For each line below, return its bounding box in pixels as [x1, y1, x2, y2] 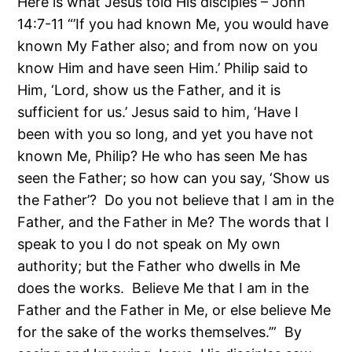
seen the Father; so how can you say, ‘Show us [17, 170, 330, 187]
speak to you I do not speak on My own [17, 236, 281, 253]
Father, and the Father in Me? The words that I [17, 214, 330, 231]
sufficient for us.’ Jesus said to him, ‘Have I [17, 104, 299, 121]
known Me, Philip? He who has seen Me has [17, 148, 308, 165]
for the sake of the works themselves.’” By [17, 324, 302, 341]
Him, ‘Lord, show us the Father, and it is [17, 82, 281, 99]
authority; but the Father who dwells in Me [17, 258, 301, 275]
